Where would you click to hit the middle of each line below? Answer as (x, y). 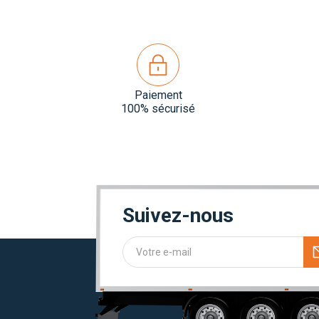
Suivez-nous (178, 215)
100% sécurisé (158, 108)
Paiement (158, 95)
